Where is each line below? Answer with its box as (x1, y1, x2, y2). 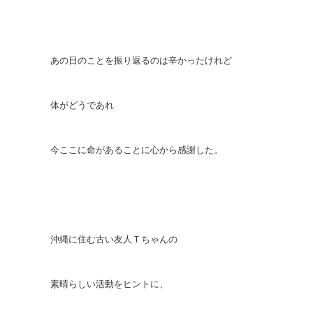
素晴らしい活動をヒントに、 (50, 279, 168, 289)
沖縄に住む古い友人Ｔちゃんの (50, 234, 177, 245)
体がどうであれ (50, 100, 114, 110)
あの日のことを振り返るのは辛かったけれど (50, 55, 232, 66)
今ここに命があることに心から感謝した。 (50, 145, 223, 155)
